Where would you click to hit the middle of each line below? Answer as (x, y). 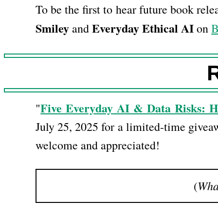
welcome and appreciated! (98, 145)
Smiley (53, 28)
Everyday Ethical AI (143, 28)
